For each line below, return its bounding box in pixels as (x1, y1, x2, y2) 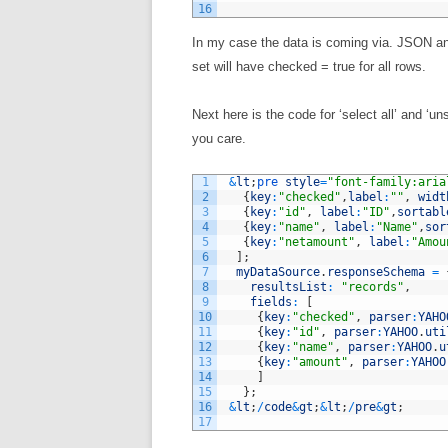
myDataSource (236, 265, 320, 279)
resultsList (250, 280, 327, 294)
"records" (341, 280, 404, 294)
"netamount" (278, 235, 355, 249)
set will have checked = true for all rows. (192, 59, 426, 74)
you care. (192, 131, 246, 146)
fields (250, 295, 292, 309)
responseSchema (327, 265, 425, 279)
